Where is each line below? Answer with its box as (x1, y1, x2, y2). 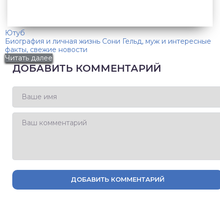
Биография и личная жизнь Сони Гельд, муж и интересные (5, 36, 211, 46)
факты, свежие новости (5, 45, 87, 54)
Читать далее (5, 53, 53, 62)
